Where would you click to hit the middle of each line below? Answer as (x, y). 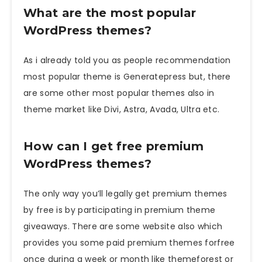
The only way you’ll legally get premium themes (125, 194)
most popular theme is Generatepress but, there (127, 77)
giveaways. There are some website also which (123, 227)
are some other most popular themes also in (119, 93)
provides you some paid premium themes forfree (129, 243)
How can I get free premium (113, 146)
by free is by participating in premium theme (120, 210)
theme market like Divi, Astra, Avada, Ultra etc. (122, 110)
